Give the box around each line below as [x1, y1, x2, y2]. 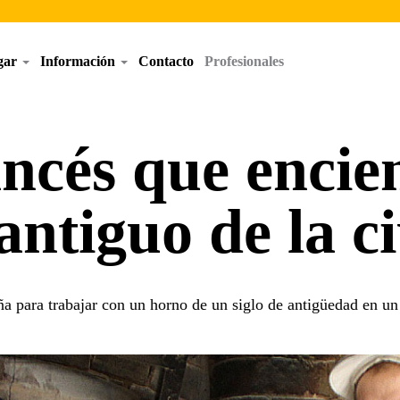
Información [39, 54, 119, 69]
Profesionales [204, 54, 284, 69]
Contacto [137, 54, 194, 69]
